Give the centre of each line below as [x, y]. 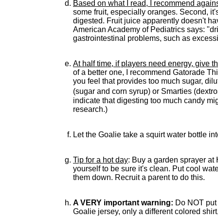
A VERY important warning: [123, 203]
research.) [90, 109]
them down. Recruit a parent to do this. [139, 177]
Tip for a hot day [100, 160]
